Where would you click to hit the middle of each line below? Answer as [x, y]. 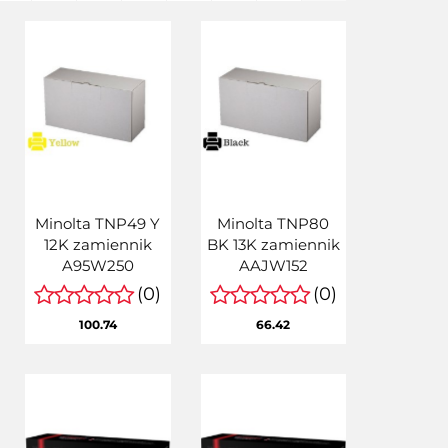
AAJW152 [273, 265]
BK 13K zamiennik [273, 244]
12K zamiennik [97, 244]
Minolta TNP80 [273, 223]
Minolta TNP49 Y [98, 223]
